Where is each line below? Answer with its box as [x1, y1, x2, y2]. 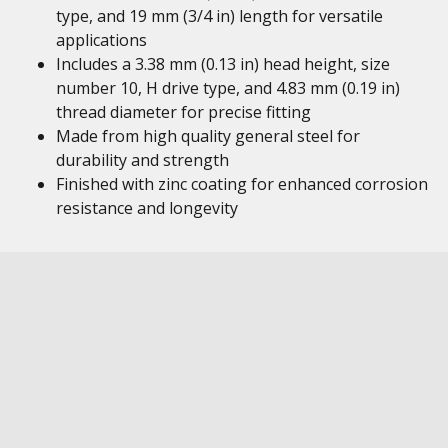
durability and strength [56, 149, 229, 171]
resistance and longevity [56, 197, 238, 219]
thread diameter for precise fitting [56, 101, 311, 123]
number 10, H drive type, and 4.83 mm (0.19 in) [56, 77, 400, 99]
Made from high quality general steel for [56, 125, 360, 147]
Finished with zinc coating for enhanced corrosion [56, 173, 428, 195]
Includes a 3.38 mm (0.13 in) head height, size [56, 53, 390, 75]
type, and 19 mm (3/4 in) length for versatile [56, 5, 383, 27]
